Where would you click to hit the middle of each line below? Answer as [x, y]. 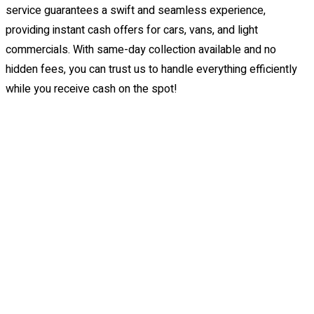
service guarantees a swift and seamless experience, [136, 11]
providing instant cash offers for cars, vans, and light [132, 30]
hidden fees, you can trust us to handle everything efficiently [151, 70]
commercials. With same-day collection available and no [141, 50]
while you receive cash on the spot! [91, 89]
